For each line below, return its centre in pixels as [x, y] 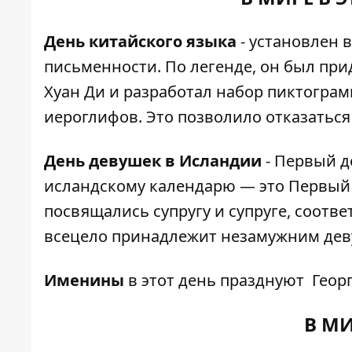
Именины [86, 280]
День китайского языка [142, 41]
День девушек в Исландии [153, 161]
